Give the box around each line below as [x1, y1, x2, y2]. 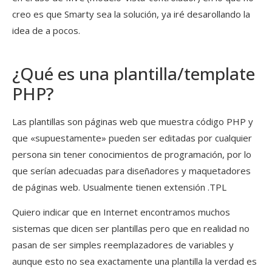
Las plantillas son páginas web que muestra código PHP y [12, 115, 253, 127]
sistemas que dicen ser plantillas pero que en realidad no [12, 222, 250, 235]
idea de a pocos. [12, 24, 80, 36]
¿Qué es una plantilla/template [12, 61, 255, 85]
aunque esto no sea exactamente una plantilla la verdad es [12, 255, 257, 268]
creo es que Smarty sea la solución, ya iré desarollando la [12, 7, 250, 20]
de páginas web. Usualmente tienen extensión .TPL [12, 180, 226, 193]
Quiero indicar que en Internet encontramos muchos [12, 206, 230, 219]
